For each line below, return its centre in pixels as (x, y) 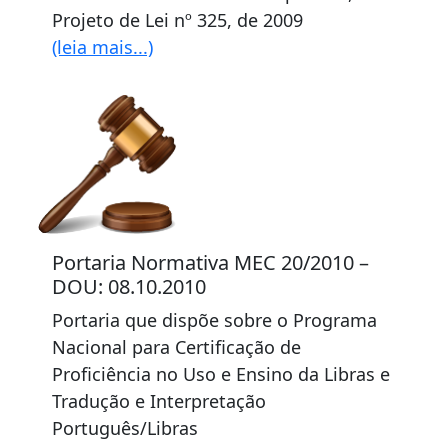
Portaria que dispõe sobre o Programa (214, 320)
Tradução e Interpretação (159, 401)
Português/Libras (125, 428)
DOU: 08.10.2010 (129, 286)
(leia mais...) (102, 47)
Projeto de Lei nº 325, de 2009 (177, 20)
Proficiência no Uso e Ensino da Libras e (221, 374)
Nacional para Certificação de (176, 347)
